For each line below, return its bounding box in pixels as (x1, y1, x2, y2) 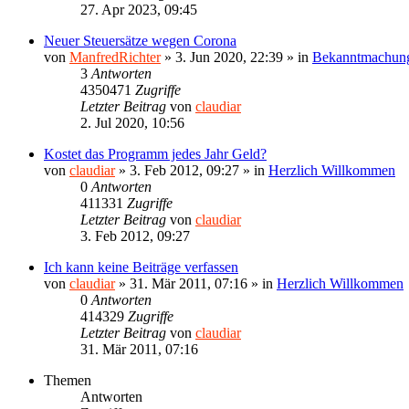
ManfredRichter (69, 48, 161, 65)
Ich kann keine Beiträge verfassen (44, 258, 238, 275)
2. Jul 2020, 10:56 (80, 114, 184, 131)
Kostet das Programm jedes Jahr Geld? (44, 145, 267, 162)
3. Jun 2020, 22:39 (175, 48, 283, 65)
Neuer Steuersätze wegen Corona (44, 32, 236, 48)
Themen (44, 372, 91, 388)
